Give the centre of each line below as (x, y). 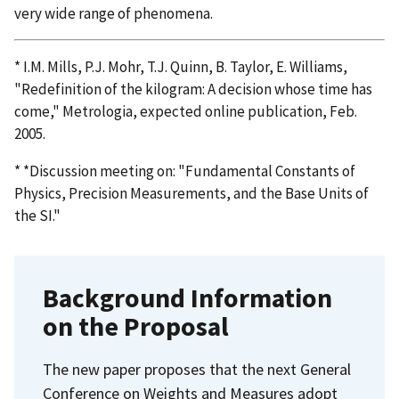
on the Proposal (136, 327)
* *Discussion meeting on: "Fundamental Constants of (185, 171)
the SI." (37, 216)
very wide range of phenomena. (114, 13)
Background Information (187, 298)
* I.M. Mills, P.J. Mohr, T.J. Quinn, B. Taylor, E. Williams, (181, 67)
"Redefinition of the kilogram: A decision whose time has (193, 90)
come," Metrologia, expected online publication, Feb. (186, 112)
